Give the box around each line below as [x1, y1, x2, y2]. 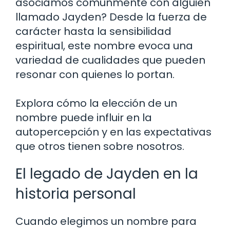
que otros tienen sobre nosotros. [15, 139, 184, 154]
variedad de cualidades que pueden [15, 53, 205, 68]
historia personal [15, 184, 136, 204]
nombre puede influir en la [15, 110, 152, 125]
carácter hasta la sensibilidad [15, 24, 171, 39]
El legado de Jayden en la [15, 164, 198, 184]
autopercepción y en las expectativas [15, 125, 212, 140]
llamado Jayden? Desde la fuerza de [15, 10, 207, 25]
